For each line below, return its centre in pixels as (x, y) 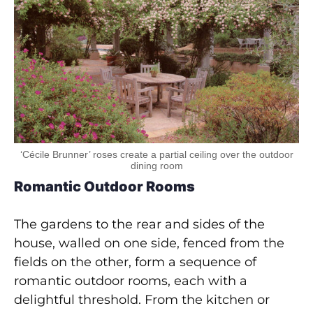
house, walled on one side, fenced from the (149, 243)
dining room (156, 165)
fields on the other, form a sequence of (135, 262)
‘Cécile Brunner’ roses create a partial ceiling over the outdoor (156, 154)
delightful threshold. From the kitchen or (142, 299)
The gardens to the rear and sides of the (139, 224)
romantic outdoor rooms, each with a (131, 281)
